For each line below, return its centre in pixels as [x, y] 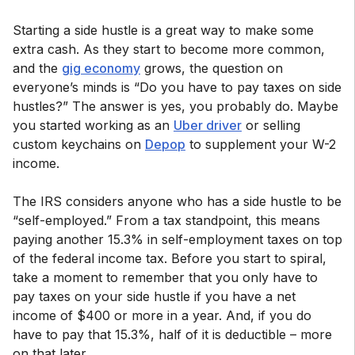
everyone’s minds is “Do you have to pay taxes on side [177, 87]
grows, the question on [212, 68]
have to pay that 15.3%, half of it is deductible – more [172, 334]
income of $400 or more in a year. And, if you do [162, 315]
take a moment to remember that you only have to [165, 277]
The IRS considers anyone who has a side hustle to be [177, 201]
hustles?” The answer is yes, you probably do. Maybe [176, 106]
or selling [271, 125]
